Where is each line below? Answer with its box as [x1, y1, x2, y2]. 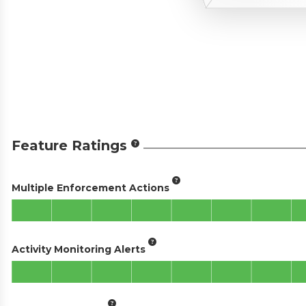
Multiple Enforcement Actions [12, 181, 169, 194]
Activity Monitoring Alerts [12, 242, 145, 255]
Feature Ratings [12, 137, 127, 154]
